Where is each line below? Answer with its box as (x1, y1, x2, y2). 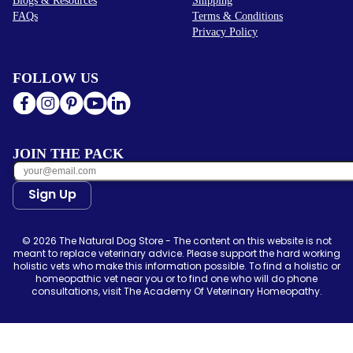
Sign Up (28, 184, 76, 203)
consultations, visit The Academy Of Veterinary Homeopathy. (31, 284, 322, 298)
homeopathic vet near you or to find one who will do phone (35, 271, 318, 285)
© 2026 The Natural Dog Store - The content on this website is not (21, 233, 332, 247)
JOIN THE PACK (13, 145, 124, 162)
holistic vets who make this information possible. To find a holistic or (13, 258, 340, 273)
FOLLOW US (13, 69, 98, 86)
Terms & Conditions (192, 9, 283, 22)
